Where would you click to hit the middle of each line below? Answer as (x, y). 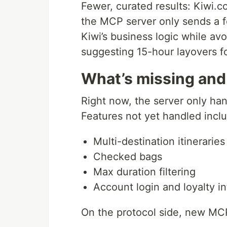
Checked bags (128, 156)
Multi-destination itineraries (159, 141)
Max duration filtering (144, 172)
